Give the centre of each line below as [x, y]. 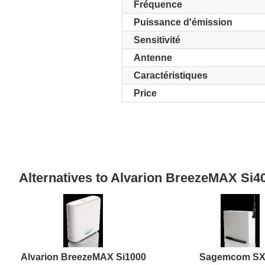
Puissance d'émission [183, 22]
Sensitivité [157, 40]
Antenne [153, 58]
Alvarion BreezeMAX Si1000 [83, 257]
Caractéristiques [170, 75]
